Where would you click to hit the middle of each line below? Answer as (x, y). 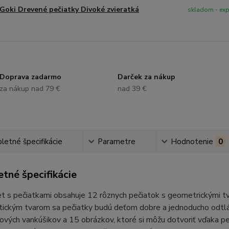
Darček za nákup (146, 77)
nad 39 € (132, 89)
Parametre (117, 142)
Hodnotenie (192, 142)
